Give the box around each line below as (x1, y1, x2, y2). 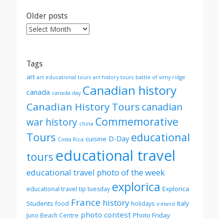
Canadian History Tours (26, 100, 140, 113)
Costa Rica (58, 136, 84, 143)
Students (26, 199, 53, 208)
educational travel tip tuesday (26, 185, 110, 193)
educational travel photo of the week (26, 167, 165, 178)
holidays (131, 199, 154, 208)
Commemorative (95, 114, 178, 129)
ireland (156, 200, 175, 207)
